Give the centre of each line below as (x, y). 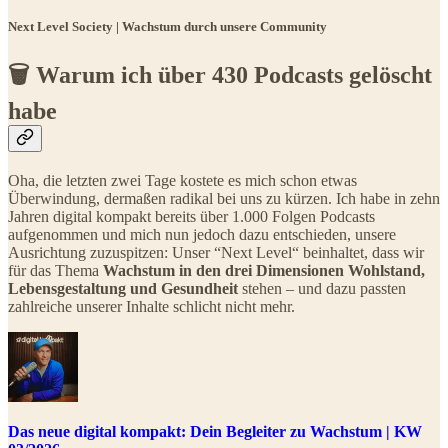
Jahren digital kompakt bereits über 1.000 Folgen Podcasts (191, 217)
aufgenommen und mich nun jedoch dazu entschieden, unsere (202, 235)
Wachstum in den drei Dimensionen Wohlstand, (264, 271)
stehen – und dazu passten (322, 289)
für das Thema (55, 271)
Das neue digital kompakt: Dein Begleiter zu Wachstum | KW (215, 432)
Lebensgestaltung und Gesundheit (123, 289)
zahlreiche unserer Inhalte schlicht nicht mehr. (151, 307)
